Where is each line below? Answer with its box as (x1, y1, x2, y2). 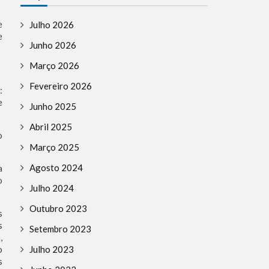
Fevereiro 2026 (29, 80, 92, 91)
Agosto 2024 (29, 162, 83, 173)
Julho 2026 (29, 19, 74, 30)
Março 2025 (29, 141, 79, 153)
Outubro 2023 (29, 202, 87, 214)
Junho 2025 (29, 100, 76, 112)
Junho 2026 (29, 39, 76, 50)
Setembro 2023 (29, 223, 91, 234)
